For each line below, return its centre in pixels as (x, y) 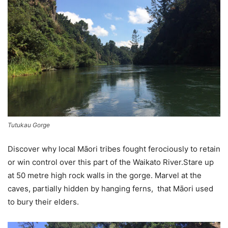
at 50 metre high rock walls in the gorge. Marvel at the (105, 175)
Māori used (193, 188)
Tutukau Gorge (29, 125)
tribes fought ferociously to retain (160, 149)
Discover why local (42, 149)
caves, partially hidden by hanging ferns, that (90, 188)
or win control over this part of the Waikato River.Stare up (111, 162)
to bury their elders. (43, 202)
